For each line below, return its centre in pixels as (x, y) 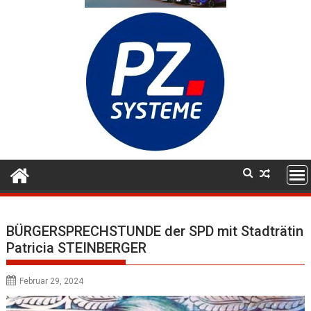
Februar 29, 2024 (52, 281)
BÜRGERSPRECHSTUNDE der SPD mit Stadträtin (155, 231)
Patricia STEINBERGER (77, 247)
